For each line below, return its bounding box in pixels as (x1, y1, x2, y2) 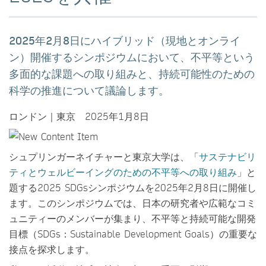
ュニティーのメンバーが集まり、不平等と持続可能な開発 (9, 212, 256, 224)
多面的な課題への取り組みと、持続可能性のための (9, 67, 255, 81)
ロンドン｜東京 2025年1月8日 (9, 110, 149, 122)
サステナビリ (199, 150, 256, 163)
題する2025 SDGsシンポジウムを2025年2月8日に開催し (9, 181, 256, 194)
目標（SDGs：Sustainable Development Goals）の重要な (9, 227, 257, 240)
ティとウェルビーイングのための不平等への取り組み (9, 166, 237, 178)
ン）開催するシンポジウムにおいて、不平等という (9, 50, 255, 64)
